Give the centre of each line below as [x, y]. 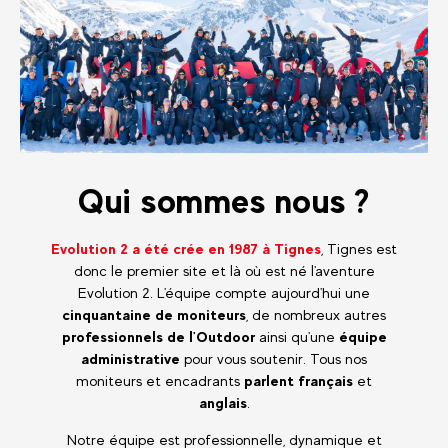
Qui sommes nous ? [224, 200]
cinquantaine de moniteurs [154, 314]
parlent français [298, 380]
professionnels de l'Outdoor [158, 336]
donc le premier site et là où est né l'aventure [224, 270]
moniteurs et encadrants [160, 380]
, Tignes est [359, 248]
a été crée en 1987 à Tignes [226, 248]
